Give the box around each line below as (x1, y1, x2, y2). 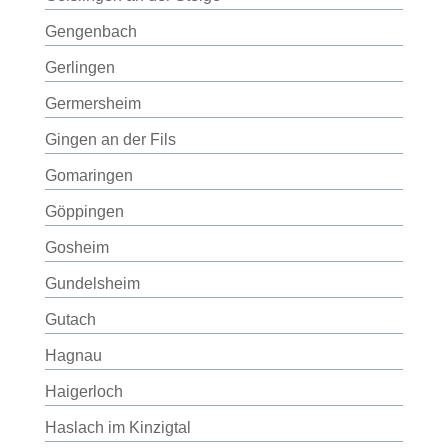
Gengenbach (44, 23, 137, 40)
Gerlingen (44, 59, 115, 76)
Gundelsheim (44, 275, 140, 292)
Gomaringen (44, 167, 133, 184)
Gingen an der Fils (44, 131, 176, 148)
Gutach (44, 311, 96, 328)
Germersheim (44, 95, 141, 112)
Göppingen (44, 203, 124, 220)
